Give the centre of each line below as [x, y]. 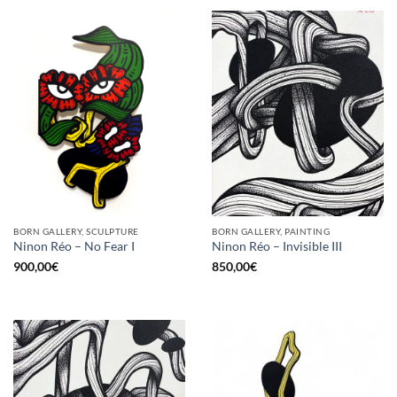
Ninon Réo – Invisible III [277, 247]
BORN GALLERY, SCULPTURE [76, 231]
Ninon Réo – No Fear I [74, 247]
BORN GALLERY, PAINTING [271, 231]
